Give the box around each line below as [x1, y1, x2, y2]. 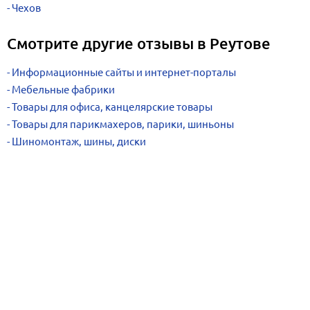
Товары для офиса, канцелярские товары [12, 101, 212, 113]
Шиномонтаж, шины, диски [12, 136, 146, 147]
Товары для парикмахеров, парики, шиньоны [12, 118, 234, 130]
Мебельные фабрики [12, 84, 115, 95]
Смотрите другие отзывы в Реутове [7, 34, 271, 53]
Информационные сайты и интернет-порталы [12, 66, 236, 78]
